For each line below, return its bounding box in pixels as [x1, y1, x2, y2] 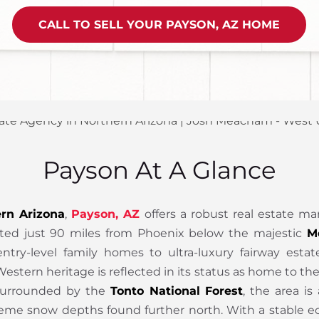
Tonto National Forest [110, 284, 244, 298]
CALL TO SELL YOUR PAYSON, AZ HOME [38, 18, 281, 32]
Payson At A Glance [42, 155, 276, 186]
